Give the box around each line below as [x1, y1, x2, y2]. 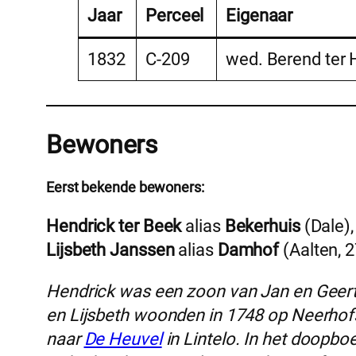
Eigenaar [226, 5, 293, 25]
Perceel [145, 5, 204, 25]
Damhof [217, 240, 280, 261]
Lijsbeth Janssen [46, 240, 175, 261]
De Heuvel [83, 329, 162, 350]
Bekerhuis [224, 216, 300, 237]
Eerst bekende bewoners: [46, 179, 204, 196]
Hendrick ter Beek [46, 216, 182, 237]
